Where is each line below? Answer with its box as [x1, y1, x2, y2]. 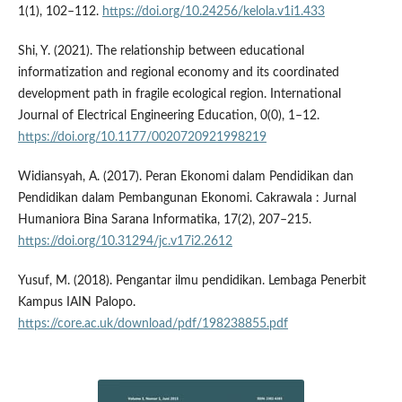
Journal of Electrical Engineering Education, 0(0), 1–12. [17, 109, 319, 122]
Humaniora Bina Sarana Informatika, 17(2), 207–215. [17, 213, 311, 226]
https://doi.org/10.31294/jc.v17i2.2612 [17, 234, 232, 248]
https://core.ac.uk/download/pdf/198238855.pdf [17, 317, 288, 330]
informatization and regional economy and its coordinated [17, 66, 339, 79]
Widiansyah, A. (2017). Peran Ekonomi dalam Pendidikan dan [17, 170, 354, 183]
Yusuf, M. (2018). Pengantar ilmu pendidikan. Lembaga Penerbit [17, 274, 366, 287]
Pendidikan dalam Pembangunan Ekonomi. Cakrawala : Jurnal [17, 191, 356, 205]
